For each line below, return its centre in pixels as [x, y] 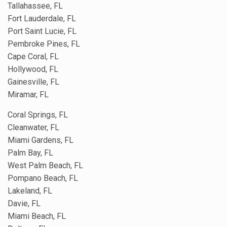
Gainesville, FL [33, 82]
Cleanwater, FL [33, 127]
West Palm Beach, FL [45, 165]
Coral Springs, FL [38, 115]
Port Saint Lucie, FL [42, 31]
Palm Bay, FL [30, 153]
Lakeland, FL [30, 191]
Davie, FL [24, 203]
